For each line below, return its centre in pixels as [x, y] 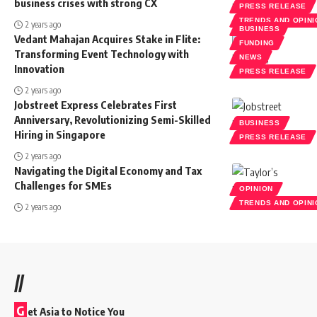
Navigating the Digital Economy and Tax [108, 170]
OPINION [256, 188]
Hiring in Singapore [60, 134]
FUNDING [257, 42]
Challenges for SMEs [63, 185]
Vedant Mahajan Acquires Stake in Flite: [107, 39]
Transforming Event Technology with [102, 53]
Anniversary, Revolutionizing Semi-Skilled [113, 119]
